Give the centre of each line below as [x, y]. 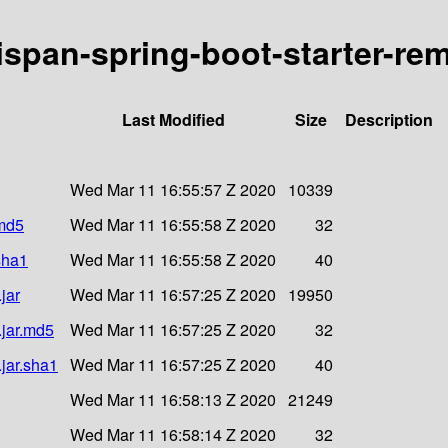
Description [389, 119]
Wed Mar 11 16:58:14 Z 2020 [173, 434]
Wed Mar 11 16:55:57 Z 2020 [173, 189]
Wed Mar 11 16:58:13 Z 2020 [173, 399]
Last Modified [173, 119]
